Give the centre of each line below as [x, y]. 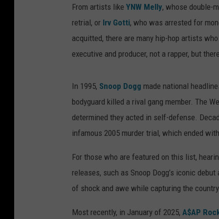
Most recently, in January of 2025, [127, 212]
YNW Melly [144, 7]
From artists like [99, 7]
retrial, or [87, 23]
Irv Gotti [116, 23]
